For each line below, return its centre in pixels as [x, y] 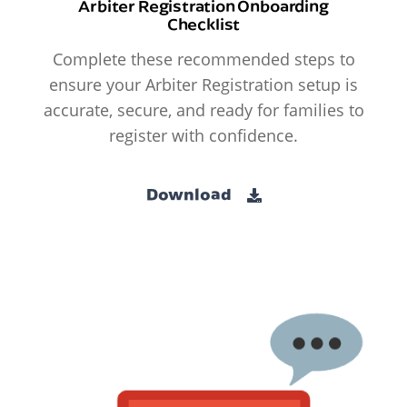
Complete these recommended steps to [203, 60]
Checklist [203, 24]
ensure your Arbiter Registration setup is [203, 85]
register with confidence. [203, 136]
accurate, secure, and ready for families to [203, 110]
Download [190, 194]
